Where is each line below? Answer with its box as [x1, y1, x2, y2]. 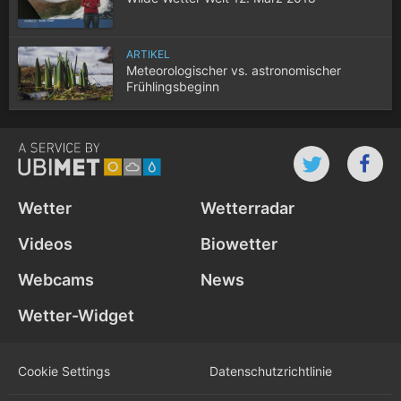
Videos [18, 235, 73, 254]
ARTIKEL [126, 47, 170, 62]
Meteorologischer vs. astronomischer [126, 63, 341, 79]
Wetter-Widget [18, 306, 134, 326]
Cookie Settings [18, 363, 110, 379]
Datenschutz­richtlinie [209, 363, 332, 379]
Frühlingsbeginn [126, 79, 219, 95]
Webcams [18, 270, 94, 290]
